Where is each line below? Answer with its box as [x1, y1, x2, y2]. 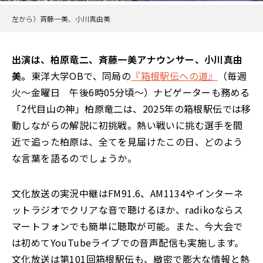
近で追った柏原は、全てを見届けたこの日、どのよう [12, 134, 243, 149]
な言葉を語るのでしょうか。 [12, 151, 137, 166]
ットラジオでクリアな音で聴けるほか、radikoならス [12, 203, 244, 217]
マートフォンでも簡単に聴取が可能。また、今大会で [12, 219, 243, 234]
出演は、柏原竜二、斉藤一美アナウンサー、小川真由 [12, 52, 243, 67]
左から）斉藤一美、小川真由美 [12, 14, 110, 24]
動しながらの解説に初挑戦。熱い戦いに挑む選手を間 [12, 118, 243, 133]
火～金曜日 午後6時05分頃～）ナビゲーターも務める [12, 85, 250, 100]
